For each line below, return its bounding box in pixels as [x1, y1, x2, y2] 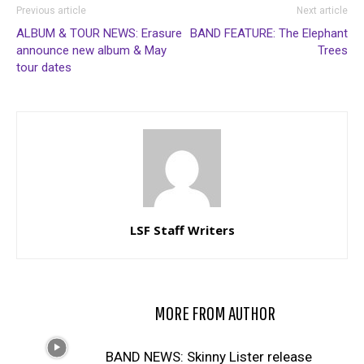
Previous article [16, 4, 86, 16]
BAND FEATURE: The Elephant [190, 25, 348, 41]
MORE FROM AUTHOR [154, 301, 275, 324]
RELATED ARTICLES [26, 301, 135, 324]
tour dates [16, 59, 71, 75]
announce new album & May [16, 42, 167, 58]
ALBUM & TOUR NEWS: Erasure [16, 25, 182, 41]
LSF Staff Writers [129, 221, 235, 238]
